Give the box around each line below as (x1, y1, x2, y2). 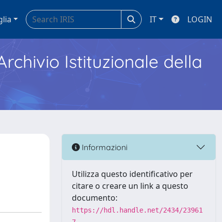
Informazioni (80, 142, 127, 152)
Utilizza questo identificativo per (72, 168, 193, 179)
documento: (72, 192, 117, 203)
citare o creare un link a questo (72, 180, 188, 191)
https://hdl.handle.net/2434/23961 (72, 206, 203, 214)
